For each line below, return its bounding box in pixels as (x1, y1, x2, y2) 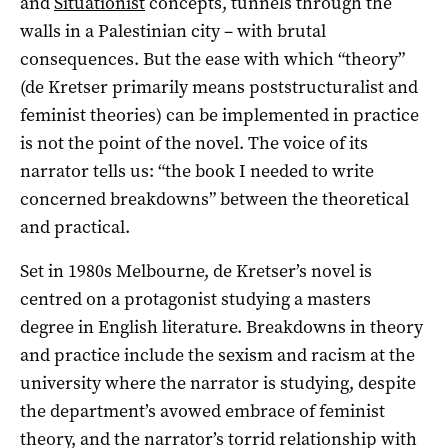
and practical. (20, 214, 130, 239)
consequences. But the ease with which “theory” (20, 46, 405, 71)
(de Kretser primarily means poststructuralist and (20, 74, 418, 99)
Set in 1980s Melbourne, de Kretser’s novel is (20, 258, 372, 283)
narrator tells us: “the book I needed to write (20, 158, 374, 183)
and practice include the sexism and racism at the (20, 342, 415, 367)
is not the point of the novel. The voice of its (20, 130, 368, 155)
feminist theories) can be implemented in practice (20, 102, 419, 127)
